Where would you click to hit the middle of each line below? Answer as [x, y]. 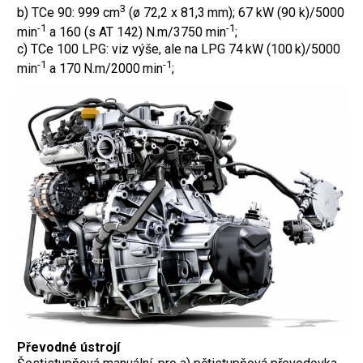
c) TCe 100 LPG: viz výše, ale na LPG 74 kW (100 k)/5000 [180, 49]
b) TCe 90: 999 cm [68, 13]
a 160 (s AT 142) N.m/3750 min [136, 32]
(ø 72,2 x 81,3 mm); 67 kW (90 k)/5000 [235, 13]
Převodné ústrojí [68, 348]
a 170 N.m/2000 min [105, 69]
